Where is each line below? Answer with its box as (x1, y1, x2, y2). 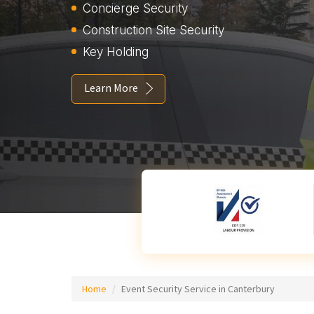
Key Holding (83, 45, 149, 59)
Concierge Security (83, 1, 188, 15)
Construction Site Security (83, 23, 224, 37)
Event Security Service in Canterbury (121, 282, 275, 295)
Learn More (84, 81, 138, 95)
